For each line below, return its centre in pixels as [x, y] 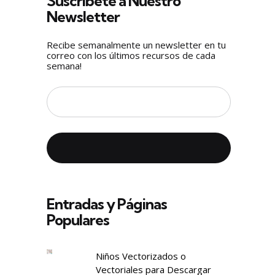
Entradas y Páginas [107, 203]
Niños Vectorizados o [141, 256]
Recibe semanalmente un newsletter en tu [136, 45]
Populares [78, 219]
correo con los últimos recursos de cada [131, 55]
